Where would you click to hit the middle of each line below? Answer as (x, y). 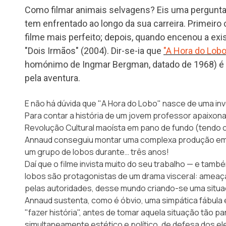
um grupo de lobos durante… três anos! (97, 152)
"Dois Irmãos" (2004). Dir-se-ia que (94, 50)
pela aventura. (52, 78)
